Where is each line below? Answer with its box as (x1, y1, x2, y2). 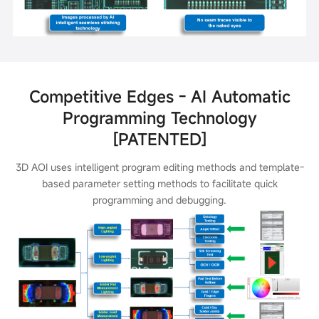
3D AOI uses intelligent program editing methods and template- (15, 159, 304, 174)
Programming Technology (62, 106, 257, 128)
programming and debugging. (93, 192, 226, 206)
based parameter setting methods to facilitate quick (41, 176, 278, 190)
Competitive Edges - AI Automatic (28, 85, 291, 107)
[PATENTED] (112, 127, 207, 150)
